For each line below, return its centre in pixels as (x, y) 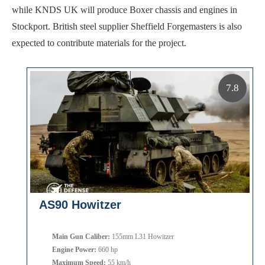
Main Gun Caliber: (81, 236)
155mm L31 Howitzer (142, 236)
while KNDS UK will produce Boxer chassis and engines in (125, 9)
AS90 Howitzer (80, 204)
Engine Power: (74, 249)
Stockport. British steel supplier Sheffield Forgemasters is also (127, 26)
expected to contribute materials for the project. (99, 43)
